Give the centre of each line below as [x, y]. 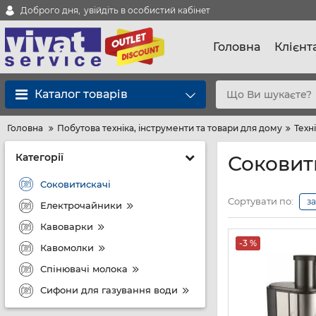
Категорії [39, 157]
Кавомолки [67, 247]
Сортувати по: [261, 201]
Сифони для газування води [109, 290]
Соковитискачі [75, 184]
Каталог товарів [81, 94]
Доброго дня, [50, 10]
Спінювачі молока [84, 268]
